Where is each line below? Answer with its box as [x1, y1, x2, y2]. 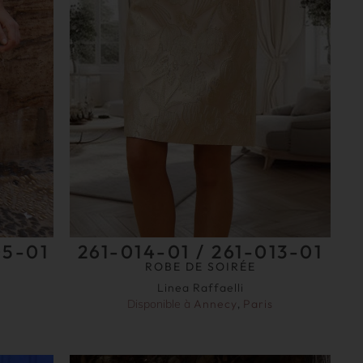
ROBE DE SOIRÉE [144, 258, 256, 274]
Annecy [194, 296, 238, 311]
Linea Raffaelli [156, 280, 244, 295]
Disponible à [127, 296, 194, 311]
